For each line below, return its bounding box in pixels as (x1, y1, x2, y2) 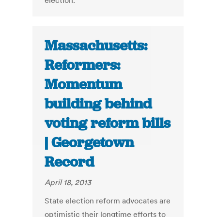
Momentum (45, 75, 123, 94)
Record (45, 153, 94, 171)
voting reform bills (45, 114, 171, 133)
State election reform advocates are (45, 196, 171, 206)
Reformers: (45, 56, 121, 75)
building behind (45, 94, 152, 113)
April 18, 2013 (45, 177, 92, 187)
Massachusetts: (45, 36, 148, 55)
